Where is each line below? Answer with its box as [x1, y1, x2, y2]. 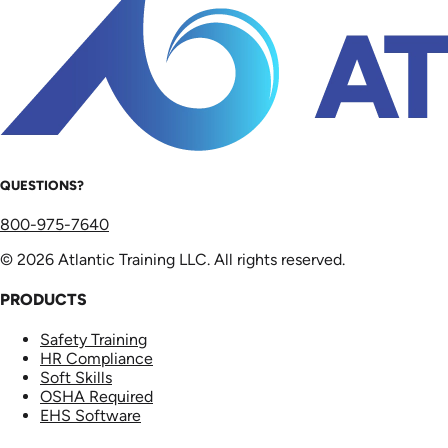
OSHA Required [40, 387, 153, 407]
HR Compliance [40, 349, 153, 369]
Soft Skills [40, 368, 112, 388]
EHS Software [40, 406, 141, 426]
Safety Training [40, 330, 147, 350]
